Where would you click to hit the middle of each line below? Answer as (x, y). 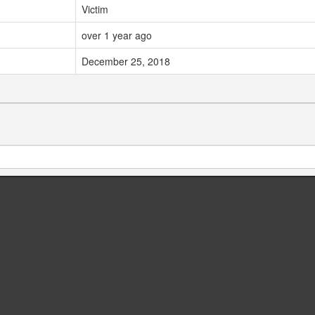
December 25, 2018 (126, 62)
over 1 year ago (117, 36)
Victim (95, 9)
